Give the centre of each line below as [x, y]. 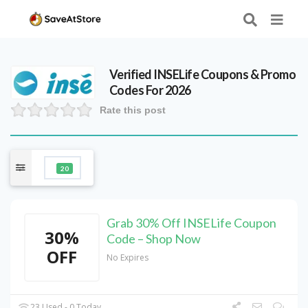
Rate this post [133, 110]
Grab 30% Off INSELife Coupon [191, 223]
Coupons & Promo [247, 74]
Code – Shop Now [154, 239]
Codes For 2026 [150, 90]
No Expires [128, 258]
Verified [131, 74]
